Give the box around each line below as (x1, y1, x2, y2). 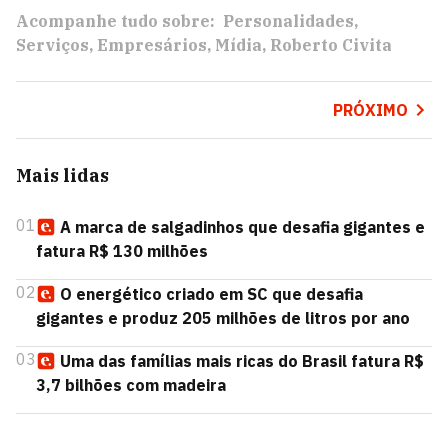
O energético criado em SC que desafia (60, 284, 363, 304)
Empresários (97, 35, 207, 55)
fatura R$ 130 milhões (36, 241, 208, 261)
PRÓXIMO (332, 100, 408, 120)
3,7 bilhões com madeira (36, 375, 226, 395)
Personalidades (223, 11, 354, 31)
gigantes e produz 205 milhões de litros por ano (36, 308, 410, 328)
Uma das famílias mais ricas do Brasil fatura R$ (60, 351, 424, 371)
